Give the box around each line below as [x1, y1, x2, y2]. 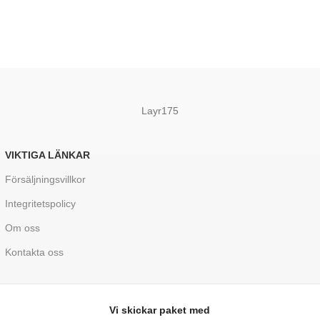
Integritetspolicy [4, 197, 76, 209]
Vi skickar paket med [109, 304, 211, 316]
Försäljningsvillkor [4, 173, 86, 185]
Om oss [4, 221, 40, 234]
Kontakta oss [4, 246, 64, 258]
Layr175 [141, 104, 179, 116]
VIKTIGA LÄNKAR [4, 149, 90, 161]
